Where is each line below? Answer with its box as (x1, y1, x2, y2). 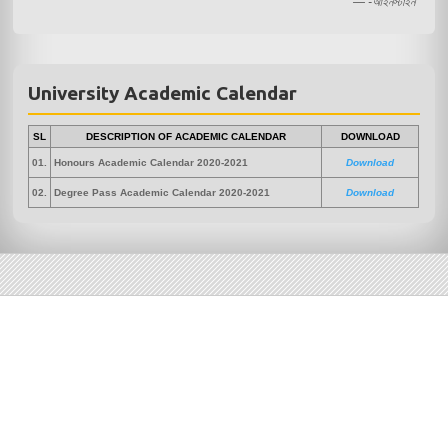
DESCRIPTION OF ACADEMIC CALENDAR (86, 131, 287, 143)
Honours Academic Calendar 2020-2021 (54, 157, 249, 169)
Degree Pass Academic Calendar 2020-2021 (54, 187, 271, 199)
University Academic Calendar (28, 82, 298, 105)
